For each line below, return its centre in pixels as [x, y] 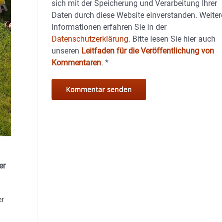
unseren [67, 51]
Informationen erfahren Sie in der [109, 27]
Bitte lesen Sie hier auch [173, 39]
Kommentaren [77, 63]
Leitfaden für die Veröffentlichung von [148, 51]
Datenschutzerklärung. [91, 39]
